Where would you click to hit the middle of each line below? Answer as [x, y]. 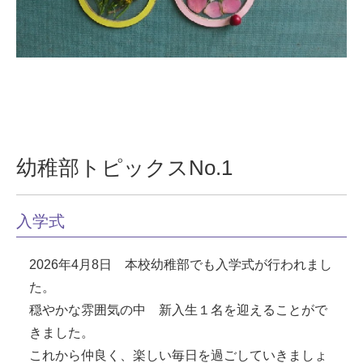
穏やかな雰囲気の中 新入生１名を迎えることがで [179, 310]
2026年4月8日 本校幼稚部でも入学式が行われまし [181, 265]
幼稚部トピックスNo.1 [125, 168]
